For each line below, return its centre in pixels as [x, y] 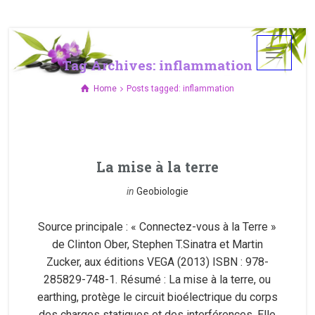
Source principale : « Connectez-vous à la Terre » [157, 227]
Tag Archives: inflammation [157, 65]
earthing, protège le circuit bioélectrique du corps [157, 297]
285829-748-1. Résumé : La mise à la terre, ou [157, 279]
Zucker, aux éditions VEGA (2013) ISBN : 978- [157, 262]
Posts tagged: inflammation [181, 89]
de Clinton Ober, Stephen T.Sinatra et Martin [157, 244]
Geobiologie [162, 191]
